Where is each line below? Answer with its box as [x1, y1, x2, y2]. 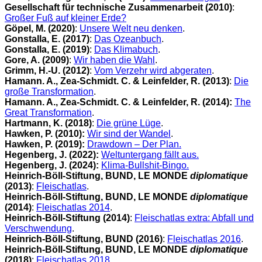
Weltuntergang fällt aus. [101, 149, 199, 160]
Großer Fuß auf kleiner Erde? [5, 12, 126, 23]
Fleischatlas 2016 [167, 233, 241, 244]
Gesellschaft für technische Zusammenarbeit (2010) [5, 2, 232, 12]
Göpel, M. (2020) [5, 23, 75, 33]
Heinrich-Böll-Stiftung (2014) [5, 212, 130, 223]
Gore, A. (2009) [5, 54, 69, 65]
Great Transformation [5, 107, 92, 118]
